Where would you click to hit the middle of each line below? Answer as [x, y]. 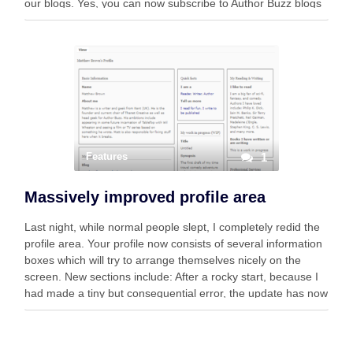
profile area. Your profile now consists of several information [173, 243]
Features [107, 156]
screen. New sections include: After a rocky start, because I [171, 277]
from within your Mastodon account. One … [133, 20]
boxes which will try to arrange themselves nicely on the [163, 260]
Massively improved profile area [145, 197]
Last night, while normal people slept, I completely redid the [172, 227]
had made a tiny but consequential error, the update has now [176, 293]
